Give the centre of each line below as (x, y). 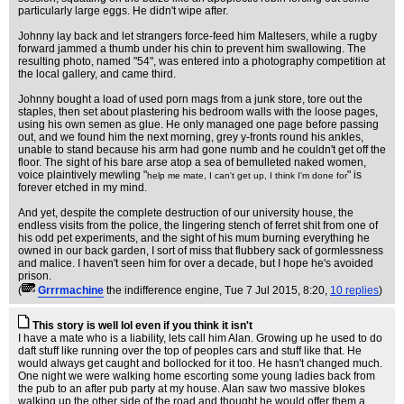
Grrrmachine (71, 290)
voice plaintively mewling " (83, 175)
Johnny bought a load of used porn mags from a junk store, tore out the (190, 99)
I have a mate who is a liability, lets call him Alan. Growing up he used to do (200, 338)
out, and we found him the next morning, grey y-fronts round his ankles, (191, 137)
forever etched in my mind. (83, 188)
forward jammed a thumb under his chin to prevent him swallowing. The (192, 49)
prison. (35, 276)
